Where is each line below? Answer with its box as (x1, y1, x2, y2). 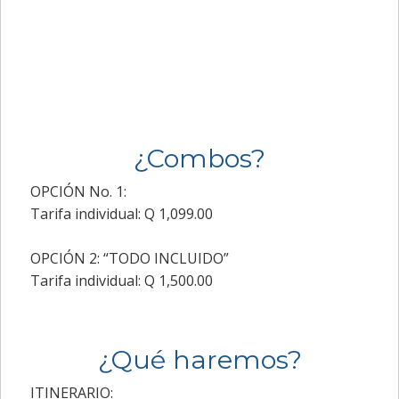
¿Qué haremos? (97, 344, 302, 376)
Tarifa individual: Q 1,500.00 (29, 271, 213, 291)
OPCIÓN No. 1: (29, 182, 126, 202)
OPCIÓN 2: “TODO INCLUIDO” (29, 248, 229, 269)
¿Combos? (134, 142, 265, 175)
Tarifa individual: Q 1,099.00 (29, 204, 213, 224)
